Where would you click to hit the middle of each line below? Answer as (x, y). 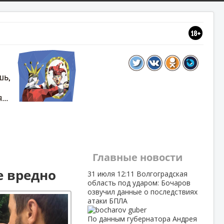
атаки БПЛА (107, 201)
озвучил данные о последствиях (142, 192)
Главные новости (137, 157)
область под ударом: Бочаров (139, 183)
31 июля (102, 174)
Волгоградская (162, 174)
